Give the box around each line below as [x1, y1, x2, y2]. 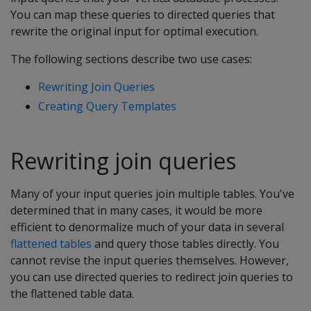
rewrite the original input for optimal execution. [10, 24, 258, 39]
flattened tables [10, 236, 92, 251]
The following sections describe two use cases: [10, 51, 252, 67]
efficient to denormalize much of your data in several [10, 219, 284, 235]
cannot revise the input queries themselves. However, [10, 253, 289, 268]
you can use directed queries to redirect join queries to [10, 269, 293, 285]
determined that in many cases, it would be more [10, 203, 262, 218]
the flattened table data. [10, 286, 134, 301]
